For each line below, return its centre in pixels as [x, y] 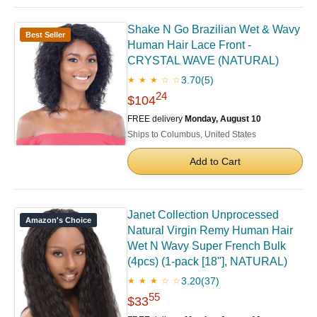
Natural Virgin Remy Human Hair [210, 231]
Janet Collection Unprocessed [203, 215]
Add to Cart [215, 162]
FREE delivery [156, 119]
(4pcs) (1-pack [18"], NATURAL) [207, 262]
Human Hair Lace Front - [189, 45]
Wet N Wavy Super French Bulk [207, 246]
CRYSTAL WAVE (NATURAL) [203, 61]
